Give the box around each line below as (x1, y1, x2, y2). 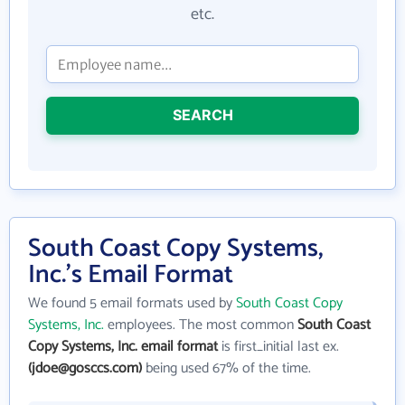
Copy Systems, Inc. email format (28, 334, 218, 359)
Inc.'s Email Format (28, 254, 233, 296)
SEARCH (172, 106, 233, 124)
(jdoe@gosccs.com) (28, 356, 142, 381)
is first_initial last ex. (218, 334, 339, 359)
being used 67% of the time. (142, 356, 311, 381)
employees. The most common (104, 313, 297, 337)
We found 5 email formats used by (28, 291, 236, 316)
